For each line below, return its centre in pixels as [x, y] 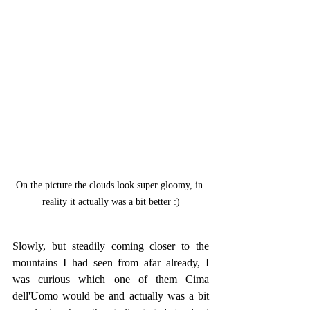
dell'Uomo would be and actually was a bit [111, 296]
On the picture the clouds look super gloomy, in [111, 185]
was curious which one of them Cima [111, 280]
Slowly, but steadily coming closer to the [111, 246]
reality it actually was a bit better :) [111, 202]
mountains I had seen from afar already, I [111, 263]
